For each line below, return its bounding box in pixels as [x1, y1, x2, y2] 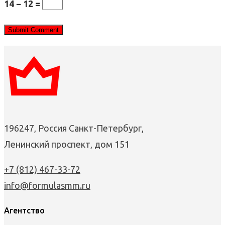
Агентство [4, 206, 45, 215]
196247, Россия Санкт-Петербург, [4, 123, 144, 134]
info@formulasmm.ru [4, 180, 90, 191]
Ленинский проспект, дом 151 [4, 139, 130, 150]
